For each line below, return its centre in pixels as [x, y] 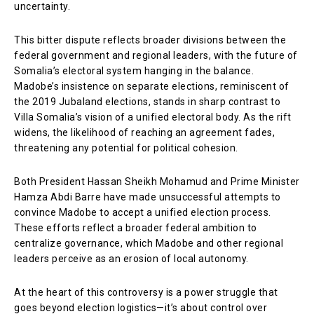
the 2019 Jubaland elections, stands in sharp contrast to [147, 101]
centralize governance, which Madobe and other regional [149, 243]
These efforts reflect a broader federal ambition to [136, 227]
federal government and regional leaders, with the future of [156, 55]
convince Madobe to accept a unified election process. [143, 212]
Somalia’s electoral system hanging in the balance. [134, 70]
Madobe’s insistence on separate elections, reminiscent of [152, 86]
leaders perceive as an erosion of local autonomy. [131, 258]
